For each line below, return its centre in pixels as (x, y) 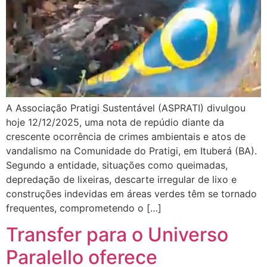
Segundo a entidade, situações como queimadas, (117, 165)
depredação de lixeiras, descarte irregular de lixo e (121, 179)
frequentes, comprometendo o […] (84, 208)
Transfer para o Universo (117, 235)
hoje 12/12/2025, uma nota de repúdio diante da (115, 122)
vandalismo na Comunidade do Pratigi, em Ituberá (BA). (131, 150)
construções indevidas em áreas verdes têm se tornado (131, 193)
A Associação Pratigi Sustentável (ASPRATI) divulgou (126, 108)
